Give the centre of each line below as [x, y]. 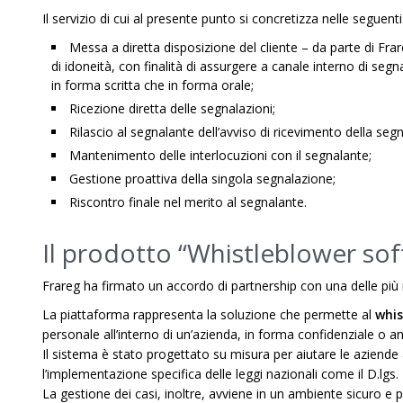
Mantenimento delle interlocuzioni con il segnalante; [220, 155]
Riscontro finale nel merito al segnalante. [188, 202]
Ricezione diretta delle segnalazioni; [172, 108]
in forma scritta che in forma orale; [152, 85]
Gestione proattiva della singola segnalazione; [202, 179]
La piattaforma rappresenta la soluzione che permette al [209, 314]
